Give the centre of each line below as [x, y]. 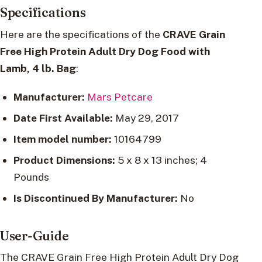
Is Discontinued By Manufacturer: [95, 198]
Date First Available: [63, 118]
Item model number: [62, 139]
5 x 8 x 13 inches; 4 [161, 160]
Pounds [31, 177]
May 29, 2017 [146, 118]
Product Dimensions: [64, 160]
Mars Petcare [120, 96]
